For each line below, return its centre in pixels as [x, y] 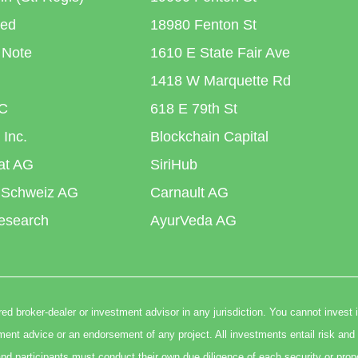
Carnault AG [190, 193]
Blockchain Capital [210, 137]
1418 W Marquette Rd [221, 81]
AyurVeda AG [194, 221]
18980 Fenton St [204, 25]
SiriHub [174, 165]
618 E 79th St [194, 109]
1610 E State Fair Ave [221, 53]
